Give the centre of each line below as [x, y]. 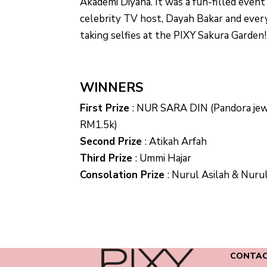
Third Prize [108, 159]
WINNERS [112, 88]
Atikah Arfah [177, 142]
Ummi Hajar [164, 159]
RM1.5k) [99, 125]
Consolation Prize [124, 175]
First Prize [106, 108]
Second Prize [113, 142]
